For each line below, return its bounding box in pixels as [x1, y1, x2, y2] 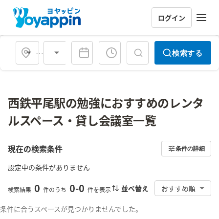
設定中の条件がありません [8, 162, 90, 172]
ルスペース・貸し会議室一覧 [8, 111, 156, 129]
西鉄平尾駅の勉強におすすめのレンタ [8, 94, 204, 111]
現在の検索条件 [8, 143, 63, 154]
